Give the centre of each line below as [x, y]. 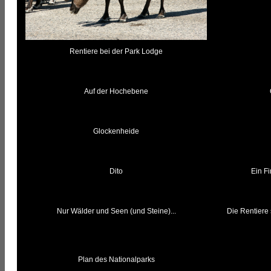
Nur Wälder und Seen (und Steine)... [116, 211]
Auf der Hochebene [116, 92]
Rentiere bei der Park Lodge [116, 52]
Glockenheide [116, 132]
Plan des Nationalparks [116, 260]
